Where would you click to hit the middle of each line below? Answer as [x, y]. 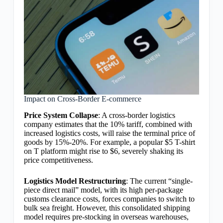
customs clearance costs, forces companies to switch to [109, 199]
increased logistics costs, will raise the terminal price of [109, 133]
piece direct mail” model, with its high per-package [103, 190]
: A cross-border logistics [136, 115]
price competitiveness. [58, 160]
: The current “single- [159, 181]
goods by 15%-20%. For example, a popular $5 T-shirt [109, 142]
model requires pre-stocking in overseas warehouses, [106, 217]
